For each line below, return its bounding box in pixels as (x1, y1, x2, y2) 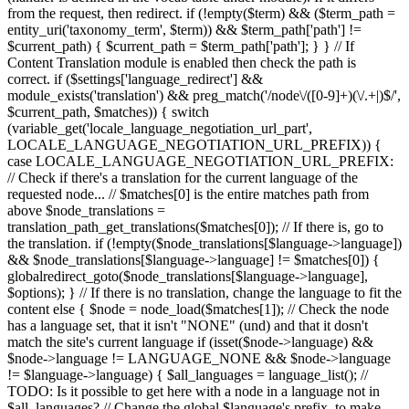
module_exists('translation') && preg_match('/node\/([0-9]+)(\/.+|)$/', (7, 88, 401, 103)
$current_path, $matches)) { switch (7, 104, 209, 120)
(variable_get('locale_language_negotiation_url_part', (7, 121, 312, 136)
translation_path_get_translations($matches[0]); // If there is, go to (7, 219, 383, 235)
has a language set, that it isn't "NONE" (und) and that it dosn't (7, 318, 368, 333)
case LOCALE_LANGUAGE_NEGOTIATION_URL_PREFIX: (7, 153, 393, 169)
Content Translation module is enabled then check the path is (7, 55, 356, 70)
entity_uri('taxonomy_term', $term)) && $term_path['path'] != (7, 22, 362, 37)
